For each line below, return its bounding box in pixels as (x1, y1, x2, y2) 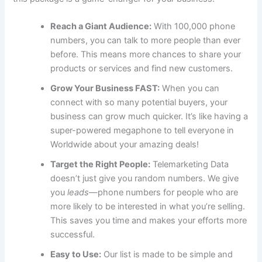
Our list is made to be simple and (101, 249, 233, 260)
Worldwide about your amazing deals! (50, 139, 199, 150)
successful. (50, 229, 95, 240)
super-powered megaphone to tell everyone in (50, 125, 235, 136)
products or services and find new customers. (50, 63, 233, 74)
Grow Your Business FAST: (50, 83, 160, 94)
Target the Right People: (50, 159, 151, 170)
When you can (160, 83, 220, 94)
